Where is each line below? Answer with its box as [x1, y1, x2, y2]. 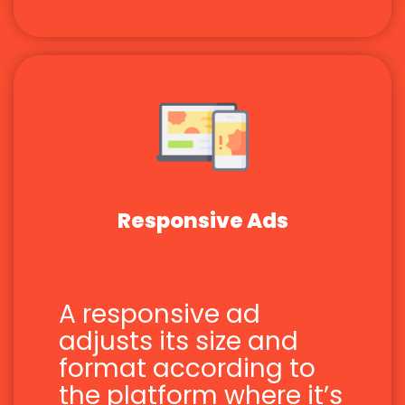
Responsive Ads [117, 206, 288, 236]
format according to [59, 351, 316, 387]
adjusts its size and [59, 324, 298, 360]
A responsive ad [59, 297, 260, 333]
